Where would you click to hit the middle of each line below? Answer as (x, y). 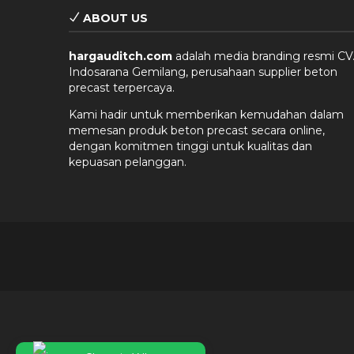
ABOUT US (114, 18)
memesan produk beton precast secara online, (197, 130)
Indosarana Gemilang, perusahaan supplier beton (203, 72)
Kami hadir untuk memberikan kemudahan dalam (206, 114)
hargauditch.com (121, 56)
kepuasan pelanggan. (128, 162)
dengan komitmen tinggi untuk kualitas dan (190, 146)
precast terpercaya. (122, 87)
